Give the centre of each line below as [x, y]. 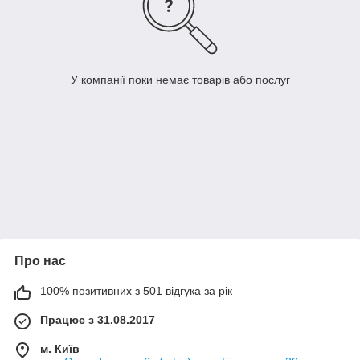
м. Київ [60, 349]
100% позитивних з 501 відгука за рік [136, 291]
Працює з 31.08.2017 [98, 320]
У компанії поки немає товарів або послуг [180, 80]
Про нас [40, 261]
